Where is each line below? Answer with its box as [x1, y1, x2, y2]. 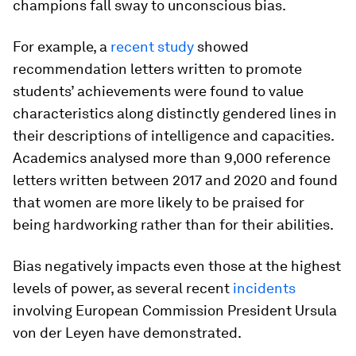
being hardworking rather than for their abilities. [13, 216, 334, 233]
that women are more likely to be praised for [13, 194, 304, 211]
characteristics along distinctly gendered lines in [13, 105, 337, 122]
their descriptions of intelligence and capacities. [13, 127, 334, 144]
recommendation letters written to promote [13, 60, 302, 77]
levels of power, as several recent [13, 280, 233, 296]
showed [194, 38, 249, 55]
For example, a [13, 38, 110, 55]
